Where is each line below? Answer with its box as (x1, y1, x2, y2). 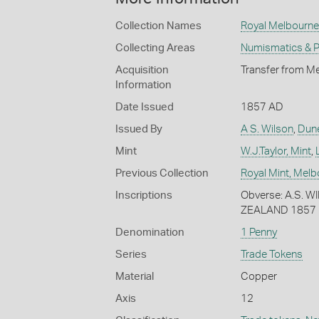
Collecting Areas (115, 43, 195, 54)
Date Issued (115, 102, 174, 113)
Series (115, 249, 147, 261)
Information (115, 80, 172, 91)
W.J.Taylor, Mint (240, 146, 311, 157)
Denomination (115, 227, 184, 239)
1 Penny (240, 227, 277, 239)
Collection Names (115, 21, 202, 32)
